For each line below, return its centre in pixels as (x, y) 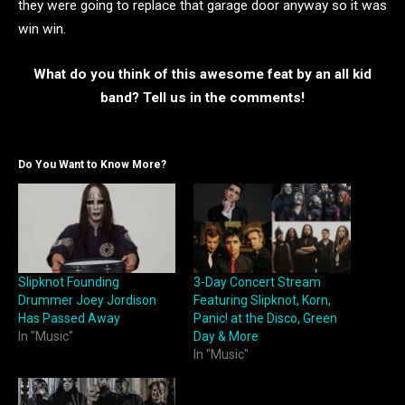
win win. (42, 29)
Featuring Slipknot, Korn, (262, 301)
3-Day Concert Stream (257, 283)
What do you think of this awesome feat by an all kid (202, 74)
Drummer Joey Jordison (87, 301)
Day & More (226, 337)
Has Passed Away (69, 319)
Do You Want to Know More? (92, 164)
